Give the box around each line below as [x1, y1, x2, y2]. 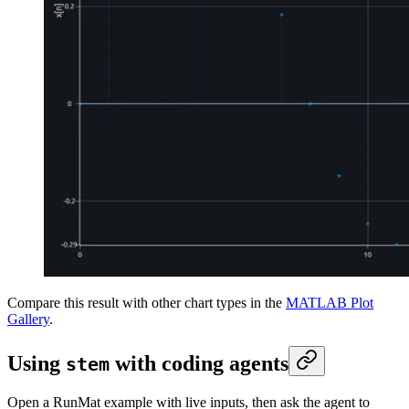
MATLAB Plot [286, 295, 373, 311]
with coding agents [110, 351, 288, 376]
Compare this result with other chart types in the [7, 295, 286, 311]
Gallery [7, 311, 49, 328]
